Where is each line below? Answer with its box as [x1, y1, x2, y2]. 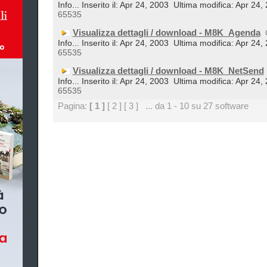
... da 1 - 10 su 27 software [138, 101, 249, 111]
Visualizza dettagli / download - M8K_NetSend [72, 66, 264, 76]
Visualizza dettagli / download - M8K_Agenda [72, 27, 260, 38]
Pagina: [57, 101, 89, 111]
